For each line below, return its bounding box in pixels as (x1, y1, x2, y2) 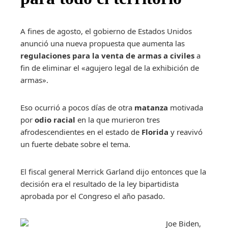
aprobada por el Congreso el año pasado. (20, 190, 165, 201)
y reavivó (168, 126, 203, 137)
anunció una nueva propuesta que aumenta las (20, 38, 185, 48)
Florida (141, 126, 168, 137)
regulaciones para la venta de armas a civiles (20, 50, 196, 61)
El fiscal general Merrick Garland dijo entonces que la (20, 166, 206, 177)
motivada (168, 102, 203, 112)
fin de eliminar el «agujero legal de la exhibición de (20, 62, 199, 73)
